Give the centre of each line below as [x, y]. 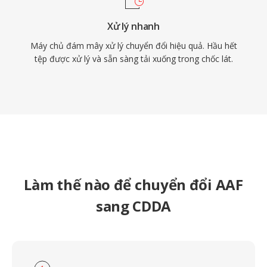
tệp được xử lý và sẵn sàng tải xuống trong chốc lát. [133, 59]
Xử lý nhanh [133, 26]
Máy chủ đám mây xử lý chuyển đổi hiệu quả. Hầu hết [133, 46]
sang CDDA [133, 206]
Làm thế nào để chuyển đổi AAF [133, 184]
